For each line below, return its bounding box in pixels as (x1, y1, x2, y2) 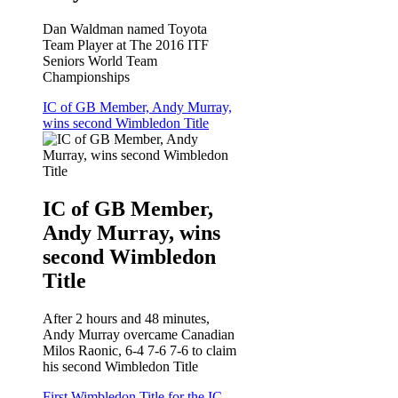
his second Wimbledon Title (43, 359, 198, 375)
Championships (43, 69, 130, 85)
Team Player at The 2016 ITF (43, 37, 209, 53)
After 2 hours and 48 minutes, (43, 311, 210, 327)
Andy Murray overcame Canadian (43, 327, 235, 343)
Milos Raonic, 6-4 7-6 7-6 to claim (43, 343, 236, 359)
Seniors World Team (43, 53, 157, 69)
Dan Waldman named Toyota (43, 21, 207, 37)
